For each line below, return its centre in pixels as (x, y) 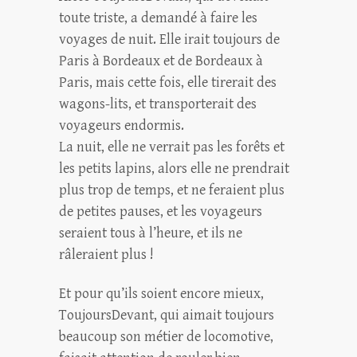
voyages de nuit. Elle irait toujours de (169, 39)
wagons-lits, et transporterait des (158, 104)
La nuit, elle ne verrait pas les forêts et (172, 147)
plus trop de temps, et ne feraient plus (172, 190)
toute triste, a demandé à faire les (158, 18)
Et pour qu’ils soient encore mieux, (161, 294)
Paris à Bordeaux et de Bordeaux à (161, 61)
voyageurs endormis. (122, 126)
